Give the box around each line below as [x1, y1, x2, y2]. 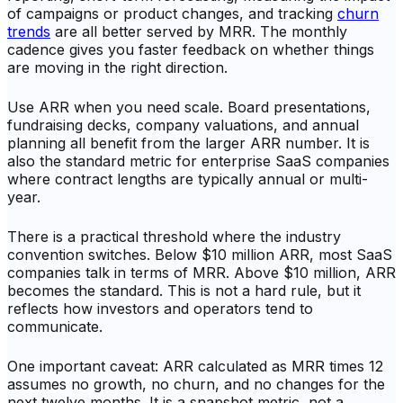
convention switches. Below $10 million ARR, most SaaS [7, 246, 392, 264]
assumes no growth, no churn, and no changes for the [7, 375, 385, 394]
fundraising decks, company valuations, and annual [7, 116, 359, 135]
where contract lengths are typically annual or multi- [7, 170, 368, 189]
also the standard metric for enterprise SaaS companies [7, 152, 390, 171]
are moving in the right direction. [7, 58, 228, 77]
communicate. [7, 318, 103, 336]
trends [7, 22, 50, 41]
